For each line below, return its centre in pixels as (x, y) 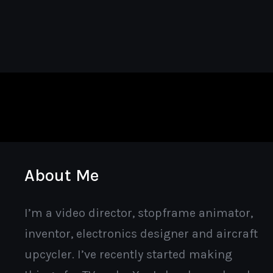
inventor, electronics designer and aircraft (141, 234)
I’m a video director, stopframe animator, (139, 213)
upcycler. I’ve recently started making (129, 254)
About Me (62, 175)
